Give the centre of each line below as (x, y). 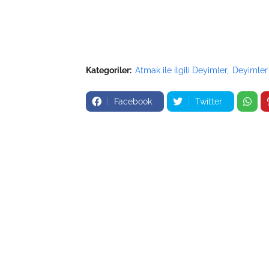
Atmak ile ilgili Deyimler (181, 70)
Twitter (209, 101)
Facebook (133, 101)
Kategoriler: (109, 70)
